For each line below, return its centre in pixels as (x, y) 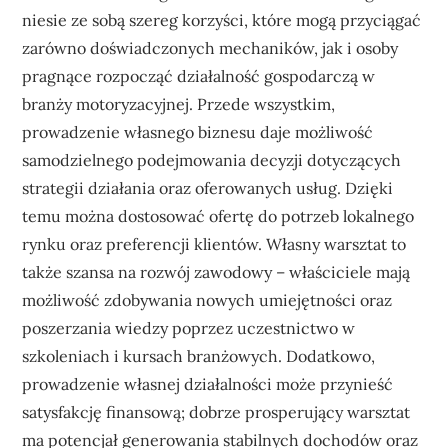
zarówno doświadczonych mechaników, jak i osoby (210, 47)
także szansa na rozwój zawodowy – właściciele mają (216, 271)
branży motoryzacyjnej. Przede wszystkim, (179, 103)
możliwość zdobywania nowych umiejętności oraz (207, 299)
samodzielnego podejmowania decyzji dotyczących (212, 159)
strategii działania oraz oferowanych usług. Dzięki (208, 187)
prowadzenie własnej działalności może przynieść (208, 383)
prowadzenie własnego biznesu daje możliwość (198, 131)
